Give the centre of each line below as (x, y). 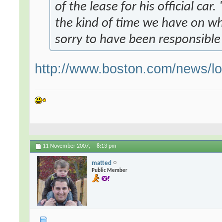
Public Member (110, 170)
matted (102, 163)
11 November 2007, (67, 146)
